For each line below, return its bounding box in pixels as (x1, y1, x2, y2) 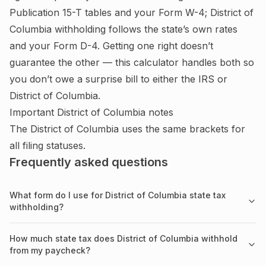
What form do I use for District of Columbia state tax (9, 190, 226, 200)
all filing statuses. (9, 140, 85, 151)
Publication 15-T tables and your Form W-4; (9, 7, 207, 18)
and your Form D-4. (9, 40, 100, 52)
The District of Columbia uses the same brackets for (9, 123, 245, 135)
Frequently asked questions (9, 155, 168, 169)
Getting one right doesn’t (103, 40, 213, 52)
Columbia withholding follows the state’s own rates (9, 23, 237, 35)
